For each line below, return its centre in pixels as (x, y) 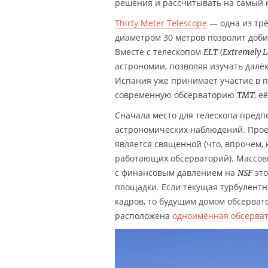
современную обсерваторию (176, 95)
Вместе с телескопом (159, 51)
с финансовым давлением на (176, 172)
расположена (144, 215)
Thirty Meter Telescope (161, 23)
